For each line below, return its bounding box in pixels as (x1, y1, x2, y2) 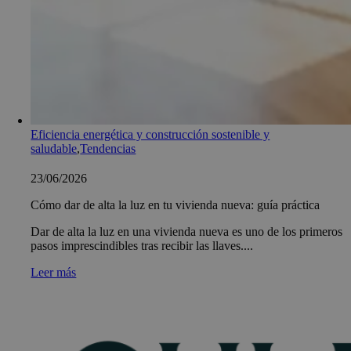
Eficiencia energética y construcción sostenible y (31, 127, 270, 141)
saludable (31, 141, 78, 155)
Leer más (31, 265, 77, 279)
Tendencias (80, 141, 136, 155)
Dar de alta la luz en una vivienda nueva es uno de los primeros (31, 224, 343, 238)
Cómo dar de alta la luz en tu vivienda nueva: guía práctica (31, 197, 320, 212)
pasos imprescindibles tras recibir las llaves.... (31, 238, 254, 252)
